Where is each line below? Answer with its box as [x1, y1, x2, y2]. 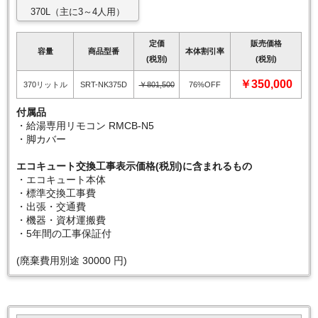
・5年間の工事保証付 [16, 228, 111, 240]
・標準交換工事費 [16, 187, 96, 199]
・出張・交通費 [16, 201, 86, 213]
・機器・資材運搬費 [16, 214, 106, 226]
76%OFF [189, 80, 221, 89]
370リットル [23, 80, 67, 89]
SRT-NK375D [80, 80, 127, 89]
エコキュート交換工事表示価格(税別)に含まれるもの [16, 160, 252, 172]
